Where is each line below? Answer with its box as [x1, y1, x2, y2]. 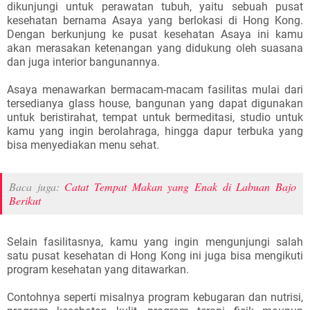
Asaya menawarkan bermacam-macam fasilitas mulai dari [7, 83, 303, 96]
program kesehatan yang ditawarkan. [7, 263, 189, 276]
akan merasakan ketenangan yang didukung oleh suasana [7, 42, 303, 55]
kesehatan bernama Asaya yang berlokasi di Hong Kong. [7, 14, 303, 27]
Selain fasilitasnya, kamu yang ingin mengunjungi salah [7, 235, 303, 248]
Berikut [9, 193, 41, 208]
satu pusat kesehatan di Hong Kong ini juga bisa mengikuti [7, 249, 303, 262]
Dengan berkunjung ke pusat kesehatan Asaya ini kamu [7, 28, 303, 41]
